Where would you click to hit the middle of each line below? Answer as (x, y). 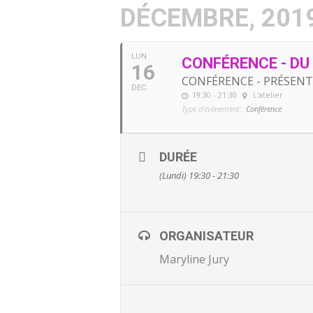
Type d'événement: (212, 109)
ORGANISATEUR (206, 236)
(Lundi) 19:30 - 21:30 (199, 176)
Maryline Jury (194, 260)
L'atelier (268, 95)
